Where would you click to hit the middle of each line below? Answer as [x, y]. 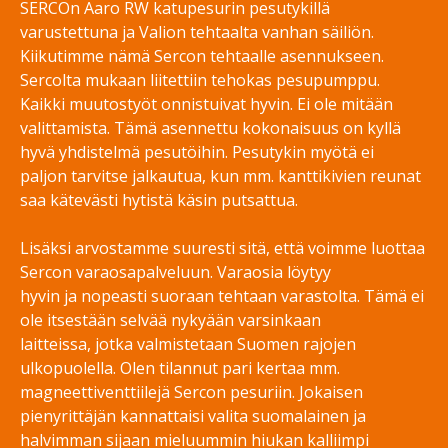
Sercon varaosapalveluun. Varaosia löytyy [175, 272]
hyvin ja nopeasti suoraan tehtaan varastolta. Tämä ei [222, 296]
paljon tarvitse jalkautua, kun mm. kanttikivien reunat [220, 176]
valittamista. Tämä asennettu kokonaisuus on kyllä [210, 128]
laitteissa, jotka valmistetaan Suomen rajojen [188, 344]
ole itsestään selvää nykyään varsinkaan [170, 320]
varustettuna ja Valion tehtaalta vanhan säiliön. [197, 32]
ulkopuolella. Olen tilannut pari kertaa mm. [180, 368]
